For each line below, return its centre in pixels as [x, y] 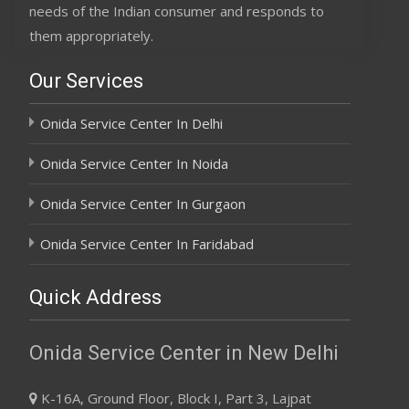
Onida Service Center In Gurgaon [143, 203]
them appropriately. [91, 35]
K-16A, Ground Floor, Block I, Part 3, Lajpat [174, 398]
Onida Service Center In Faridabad [147, 243]
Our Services [86, 80]
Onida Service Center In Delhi [131, 123]
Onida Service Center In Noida [134, 163]
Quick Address [95, 297]
